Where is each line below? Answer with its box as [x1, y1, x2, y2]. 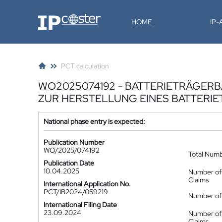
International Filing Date [44, 200, 117, 209]
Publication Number [44, 138, 105, 147]
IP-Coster [38, 13, 67, 22]
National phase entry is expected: [44, 117, 145, 126]
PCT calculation [61, 61, 109, 70]
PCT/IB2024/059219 [44, 187, 108, 196]
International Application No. [44, 179, 131, 188]
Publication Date [44, 159, 94, 167]
